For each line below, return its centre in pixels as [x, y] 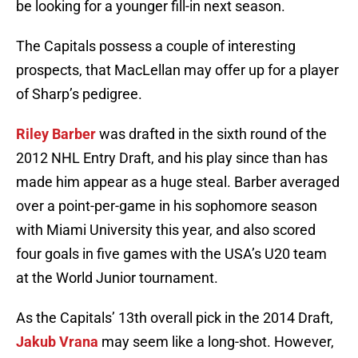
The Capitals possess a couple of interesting [156, 46]
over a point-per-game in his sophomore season [167, 206]
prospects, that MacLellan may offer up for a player [177, 70]
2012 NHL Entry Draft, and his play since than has [172, 158]
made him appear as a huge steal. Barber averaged [178, 182]
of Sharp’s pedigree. [79, 94]
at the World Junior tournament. [117, 278]
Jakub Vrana [57, 342]
